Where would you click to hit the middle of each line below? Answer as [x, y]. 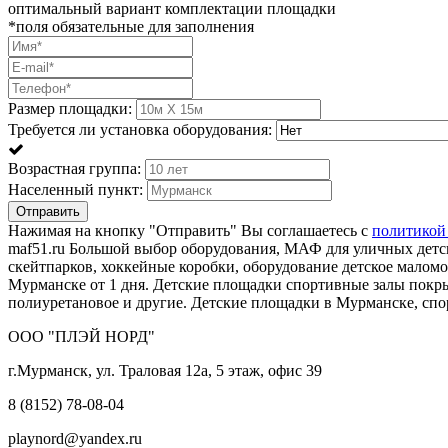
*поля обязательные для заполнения [131, 26]
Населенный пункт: [75, 189]
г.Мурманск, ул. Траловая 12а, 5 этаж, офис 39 [165, 370]
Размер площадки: [70, 108]
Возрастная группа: [74, 168]
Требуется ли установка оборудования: [140, 129]
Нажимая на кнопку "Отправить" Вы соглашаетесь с [190, 230]
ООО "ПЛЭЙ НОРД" [81, 336]
